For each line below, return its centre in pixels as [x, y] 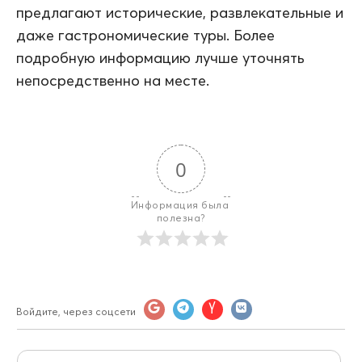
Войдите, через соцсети [76, 311]
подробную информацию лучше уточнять [160, 57]
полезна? [181, 217]
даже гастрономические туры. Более [145, 35]
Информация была [181, 204]
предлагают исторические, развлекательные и [180, 12]
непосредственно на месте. [113, 80]
